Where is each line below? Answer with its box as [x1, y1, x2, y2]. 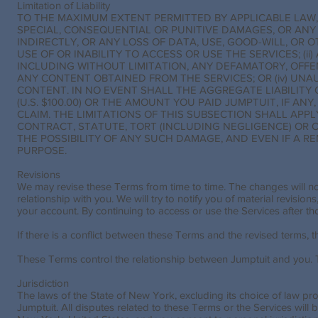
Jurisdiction [17, 277, 69, 289]
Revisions [17, 168, 60, 180]
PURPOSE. [17, 144, 67, 156]
